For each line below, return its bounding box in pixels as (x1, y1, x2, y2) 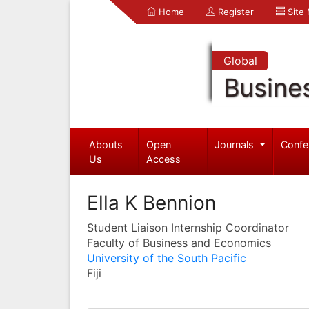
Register (215, 6, 254, 17)
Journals (215, 138, 257, 150)
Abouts (88, 138, 123, 150)
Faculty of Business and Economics (87, 235, 271, 250)
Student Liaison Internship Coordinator (87, 220, 289, 235)
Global (223, 54, 257, 68)
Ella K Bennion (87, 190, 216, 215)
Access (146, 152, 181, 165)
